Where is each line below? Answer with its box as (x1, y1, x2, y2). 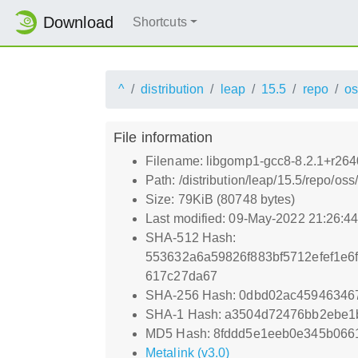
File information (113, 128, 213, 145)
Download (43, 14, 113, 32)
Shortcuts (132, 15, 187, 30)
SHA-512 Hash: (145, 230, 237, 245)
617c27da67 (145, 268, 217, 283)
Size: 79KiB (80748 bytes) (145, 192, 296, 206)
